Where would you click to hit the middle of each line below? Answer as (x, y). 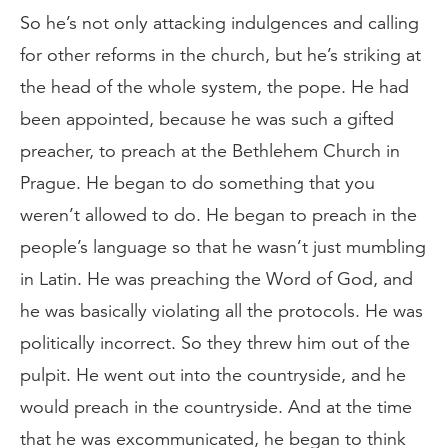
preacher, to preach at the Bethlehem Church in (210, 151)
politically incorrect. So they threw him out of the (215, 343)
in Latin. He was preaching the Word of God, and (216, 279)
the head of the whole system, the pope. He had (214, 87)
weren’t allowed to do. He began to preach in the (218, 215)
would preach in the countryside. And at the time (216, 407)
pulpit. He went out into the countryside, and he (213, 375)
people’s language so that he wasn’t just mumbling (223, 247)
